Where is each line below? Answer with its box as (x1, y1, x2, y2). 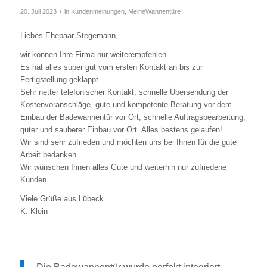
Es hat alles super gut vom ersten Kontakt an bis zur (20, 63, 203, 72)
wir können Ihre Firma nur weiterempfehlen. (20, 50, 169, 60)
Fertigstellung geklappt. (20, 75, 101, 85)
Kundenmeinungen (70, 8, 125, 15)
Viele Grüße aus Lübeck (20, 194, 104, 204)
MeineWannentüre (128, 8, 181, 15)
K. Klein (20, 207, 48, 216)
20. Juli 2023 (20, 8, 57, 15)
